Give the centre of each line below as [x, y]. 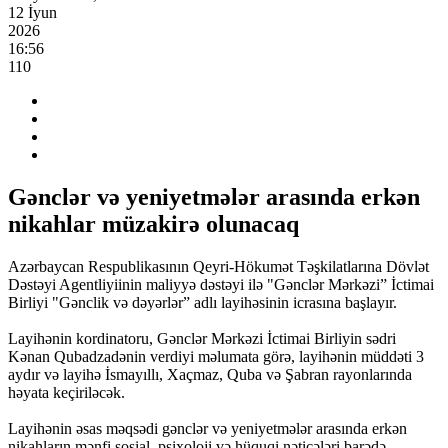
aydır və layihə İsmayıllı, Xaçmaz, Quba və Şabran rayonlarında [210, 374]
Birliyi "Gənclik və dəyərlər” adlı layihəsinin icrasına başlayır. [202, 302]
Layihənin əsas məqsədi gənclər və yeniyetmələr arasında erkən [207, 428]
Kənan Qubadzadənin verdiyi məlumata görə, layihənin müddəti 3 [216, 356]
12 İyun [32, 12]
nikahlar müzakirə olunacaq [153, 223]
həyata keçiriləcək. [66, 392]
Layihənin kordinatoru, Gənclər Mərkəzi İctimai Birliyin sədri [202, 338]
